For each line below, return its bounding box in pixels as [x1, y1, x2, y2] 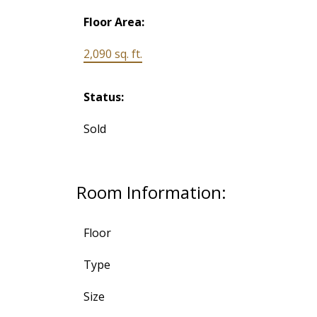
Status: [83, 88, 124, 105]
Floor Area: [83, 13, 144, 30]
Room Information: [76, 180, 226, 204]
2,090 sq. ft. [83, 45, 142, 62]
